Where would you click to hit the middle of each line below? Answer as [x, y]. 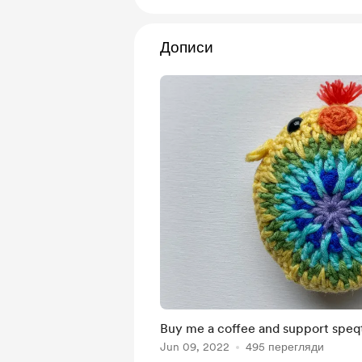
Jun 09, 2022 [195, 347]
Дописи [187, 47]
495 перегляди [285, 347]
